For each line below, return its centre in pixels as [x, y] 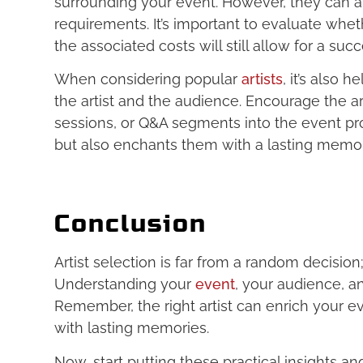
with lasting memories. [132, 328]
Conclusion [131, 224]
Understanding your [125, 284]
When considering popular [148, 79]
